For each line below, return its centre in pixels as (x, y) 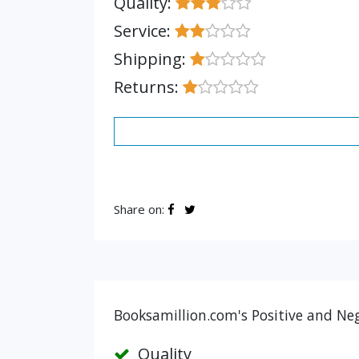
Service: (144, 31)
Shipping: (152, 59)
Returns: (148, 87)
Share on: (141, 209)
